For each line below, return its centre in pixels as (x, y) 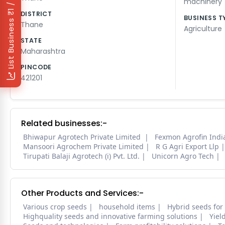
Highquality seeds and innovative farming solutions (110, 216)
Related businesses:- (64, 124)
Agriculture (203, 29)
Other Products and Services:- (82, 193)
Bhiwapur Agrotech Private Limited (83, 137)
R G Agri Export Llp (187, 147)
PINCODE (36, 67)
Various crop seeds (55, 207)
